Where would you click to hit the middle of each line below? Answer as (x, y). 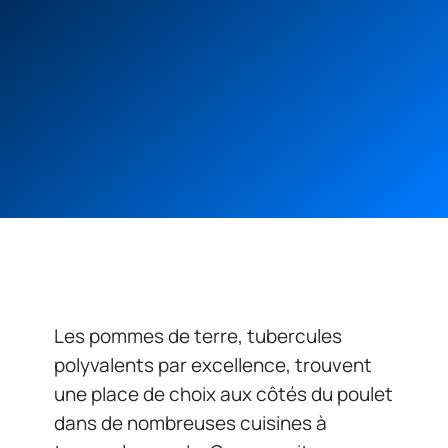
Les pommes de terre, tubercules (198, 336)
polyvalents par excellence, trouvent (213, 365)
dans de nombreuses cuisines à (190, 423)
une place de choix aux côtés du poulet (223, 394)
